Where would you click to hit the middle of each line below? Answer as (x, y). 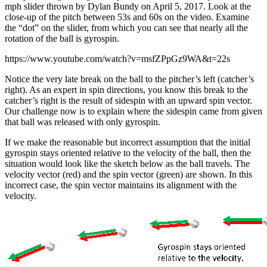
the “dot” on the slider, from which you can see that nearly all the (126, 27)
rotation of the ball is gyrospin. (62, 38)
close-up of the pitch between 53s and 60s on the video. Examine (127, 17)
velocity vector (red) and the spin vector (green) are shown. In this (128, 174)
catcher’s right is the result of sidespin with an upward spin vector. (128, 100)
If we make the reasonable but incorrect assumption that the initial (128, 142)
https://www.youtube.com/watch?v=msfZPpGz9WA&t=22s (117, 58)
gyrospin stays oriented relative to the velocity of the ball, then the (128, 153)
